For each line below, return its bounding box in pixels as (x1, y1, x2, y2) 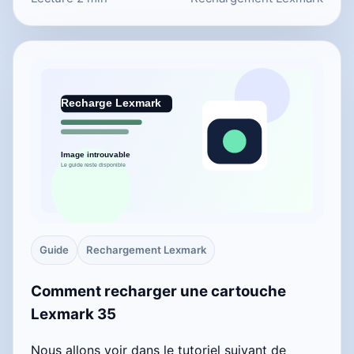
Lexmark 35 (31, 305, 116, 324)
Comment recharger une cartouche (31, 282, 286, 301)
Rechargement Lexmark (86, 243, 206, 257)
